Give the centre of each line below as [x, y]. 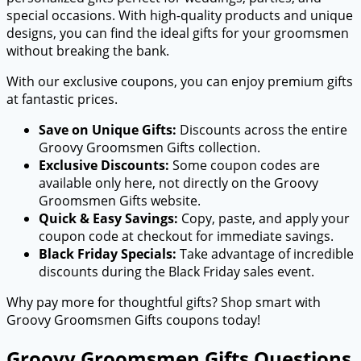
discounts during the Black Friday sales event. [176, 272]
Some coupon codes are [245, 166]
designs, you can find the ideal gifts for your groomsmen [178, 33]
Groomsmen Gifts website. [120, 201]
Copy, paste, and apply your [264, 219]
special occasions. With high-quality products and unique [180, 16]
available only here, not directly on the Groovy [178, 183]
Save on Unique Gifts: [108, 130]
